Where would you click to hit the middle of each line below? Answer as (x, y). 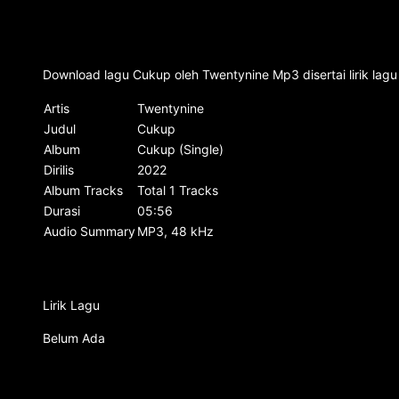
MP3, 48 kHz (175, 231)
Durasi (62, 211)
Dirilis (59, 170)
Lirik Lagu (71, 305)
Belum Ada (74, 338)
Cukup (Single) (180, 149)
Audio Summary (90, 231)
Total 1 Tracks (178, 190)
